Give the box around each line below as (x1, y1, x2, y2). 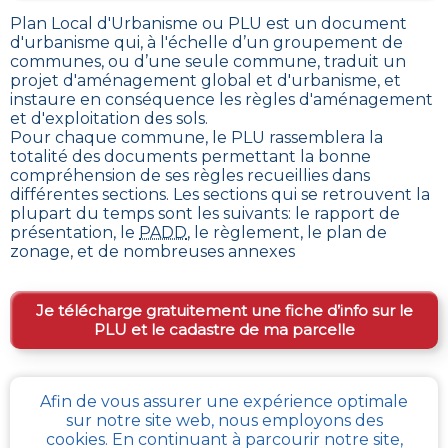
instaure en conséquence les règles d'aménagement (10, 89, 433, 109)
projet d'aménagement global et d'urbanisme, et (10, 70, 401, 90)
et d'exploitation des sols (10, 108, 205, 128)
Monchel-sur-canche (235, 411, 427, 435)
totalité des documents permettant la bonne (10, 146, 371, 166)
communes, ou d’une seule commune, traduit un (10, 51, 406, 71)
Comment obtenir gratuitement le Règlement (12, 388, 436, 412)
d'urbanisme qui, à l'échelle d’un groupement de (10, 32, 403, 52)
